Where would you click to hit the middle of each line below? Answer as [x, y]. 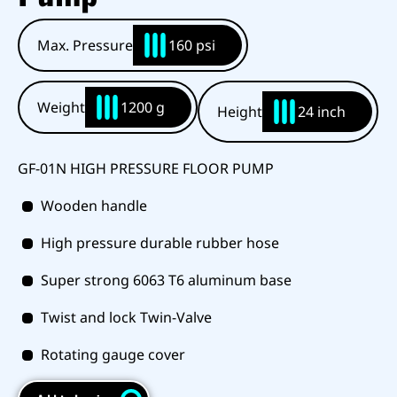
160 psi [192, 45]
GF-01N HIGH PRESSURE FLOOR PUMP [146, 168]
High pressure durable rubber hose [160, 242]
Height [240, 111]
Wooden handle [94, 205]
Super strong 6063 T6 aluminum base [166, 280]
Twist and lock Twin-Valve [126, 317]
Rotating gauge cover [113, 354]
